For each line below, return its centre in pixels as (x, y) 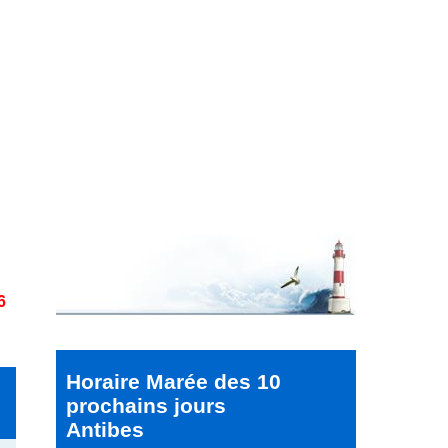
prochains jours (146, 405)
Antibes (105, 429)
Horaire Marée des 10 (173, 381)
